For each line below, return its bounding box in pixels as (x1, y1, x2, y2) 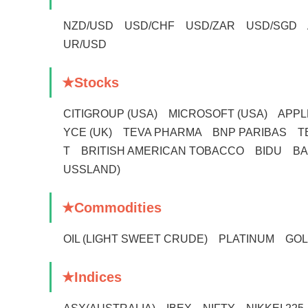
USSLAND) (63, 164, 120, 175)
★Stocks (62, 75, 119, 90)
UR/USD (63, 38, 107, 50)
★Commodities (62, 200, 162, 215)
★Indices (62, 269, 122, 285)
